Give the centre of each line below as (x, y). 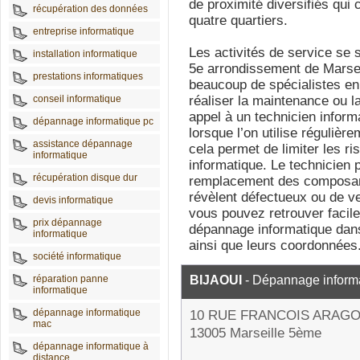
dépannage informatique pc (93, 121)
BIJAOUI (216, 280)
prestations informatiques (88, 76)
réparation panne (71, 279)
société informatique (77, 256)
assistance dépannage (83, 144)
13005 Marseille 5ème (256, 333)
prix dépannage (67, 223)
